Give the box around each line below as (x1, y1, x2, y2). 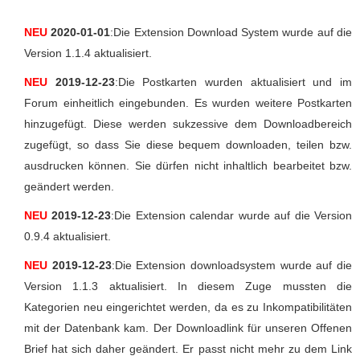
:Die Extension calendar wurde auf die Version (111, 208, 353, 222)
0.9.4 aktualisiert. (24, 229, 111, 243)
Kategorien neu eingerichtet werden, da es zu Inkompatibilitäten (24, 300, 352, 313)
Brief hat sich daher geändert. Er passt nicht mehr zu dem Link (24, 342, 352, 355)
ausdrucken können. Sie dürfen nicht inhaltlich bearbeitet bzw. (24, 158, 352, 172)
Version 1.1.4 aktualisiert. (24, 46, 152, 59)
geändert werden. (24, 179, 114, 193)
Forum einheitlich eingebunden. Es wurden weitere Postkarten (24, 96, 352, 109)
